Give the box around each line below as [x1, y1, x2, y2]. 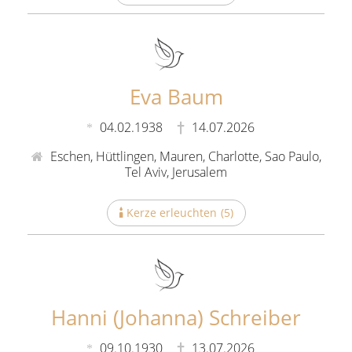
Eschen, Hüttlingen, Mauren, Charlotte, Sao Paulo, [46, 147, 321, 165]
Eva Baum [129, 82, 223, 111]
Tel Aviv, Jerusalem [125, 163, 227, 181]
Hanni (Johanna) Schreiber [51, 302, 301, 332]
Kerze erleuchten [126, 204, 217, 220]
